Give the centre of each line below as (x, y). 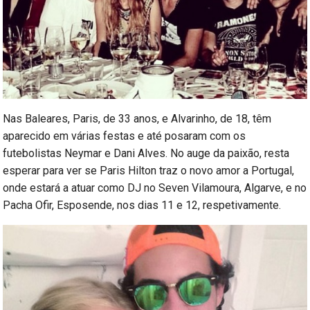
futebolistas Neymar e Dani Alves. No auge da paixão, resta (146, 153)
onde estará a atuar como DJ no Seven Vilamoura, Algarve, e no (155, 188)
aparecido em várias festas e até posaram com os (125, 136)
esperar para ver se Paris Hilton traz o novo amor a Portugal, (149, 170)
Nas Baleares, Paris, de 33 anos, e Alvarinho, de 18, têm (137, 118)
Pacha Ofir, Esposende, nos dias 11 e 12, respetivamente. (142, 205)
